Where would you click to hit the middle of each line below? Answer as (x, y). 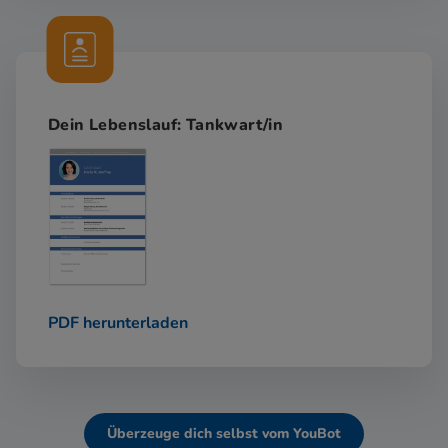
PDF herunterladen (118, 322)
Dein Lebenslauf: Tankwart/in (166, 124)
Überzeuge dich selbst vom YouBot (224, 434)
